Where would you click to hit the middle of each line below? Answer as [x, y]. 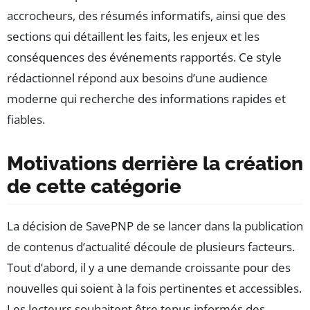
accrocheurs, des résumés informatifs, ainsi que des [146, 16]
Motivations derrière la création [155, 164]
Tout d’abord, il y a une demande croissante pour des [149, 268]
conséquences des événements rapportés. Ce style [144, 57]
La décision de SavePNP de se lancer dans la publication [155, 226]
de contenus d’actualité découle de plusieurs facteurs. [151, 247]
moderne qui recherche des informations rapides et [146, 99]
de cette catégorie [94, 187]
